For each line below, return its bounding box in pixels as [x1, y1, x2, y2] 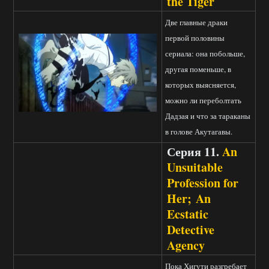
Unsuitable [167, 159, 223, 177]
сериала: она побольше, [165, 48, 245, 59]
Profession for [167, 174, 238, 192]
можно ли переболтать [165, 95, 241, 106]
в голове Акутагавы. [165, 126, 232, 138]
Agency [167, 237, 205, 255]
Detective [167, 221, 214, 239]
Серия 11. [167, 143, 222, 161]
